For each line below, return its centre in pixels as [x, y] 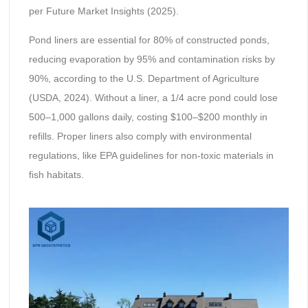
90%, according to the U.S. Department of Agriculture [144, 79]
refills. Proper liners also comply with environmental [140, 136]
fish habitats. [56, 175]
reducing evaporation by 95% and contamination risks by [152, 59]
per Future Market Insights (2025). [103, 11]
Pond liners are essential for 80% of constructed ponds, [149, 40]
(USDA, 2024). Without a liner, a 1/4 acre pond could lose [153, 98]
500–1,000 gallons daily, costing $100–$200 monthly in [148, 117]
